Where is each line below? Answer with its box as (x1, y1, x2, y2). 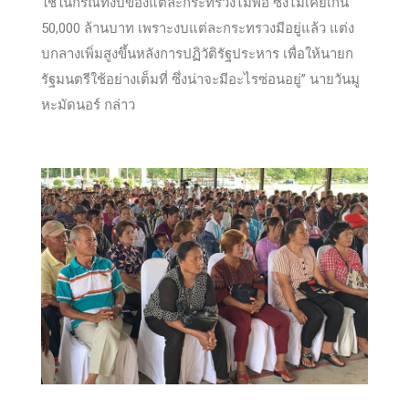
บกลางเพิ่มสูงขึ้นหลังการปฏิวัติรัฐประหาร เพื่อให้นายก (41, 45, 353, 62)
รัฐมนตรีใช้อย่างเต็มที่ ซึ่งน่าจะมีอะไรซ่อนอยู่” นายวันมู (41, 70, 360, 88)
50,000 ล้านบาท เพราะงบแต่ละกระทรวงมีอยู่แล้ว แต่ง (41, 19, 354, 37)
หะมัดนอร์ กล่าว (41, 96, 135, 113)
